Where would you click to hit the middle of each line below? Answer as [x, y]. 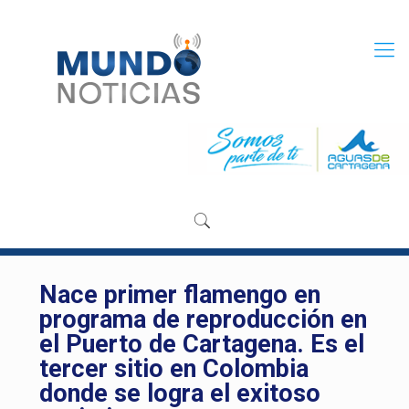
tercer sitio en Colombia [174, 369]
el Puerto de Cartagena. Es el [202, 345]
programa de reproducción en [203, 320]
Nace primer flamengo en [180, 295]
